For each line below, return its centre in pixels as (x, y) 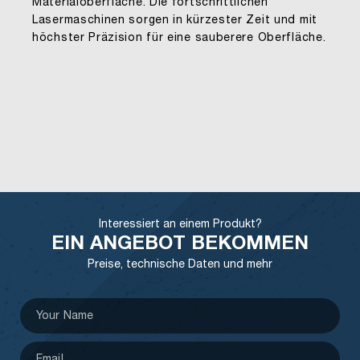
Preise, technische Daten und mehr (180, 265)
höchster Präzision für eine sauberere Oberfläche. (179, 39)
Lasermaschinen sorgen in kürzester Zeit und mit (175, 21)
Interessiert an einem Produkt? (180, 225)
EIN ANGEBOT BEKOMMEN (180, 245)
